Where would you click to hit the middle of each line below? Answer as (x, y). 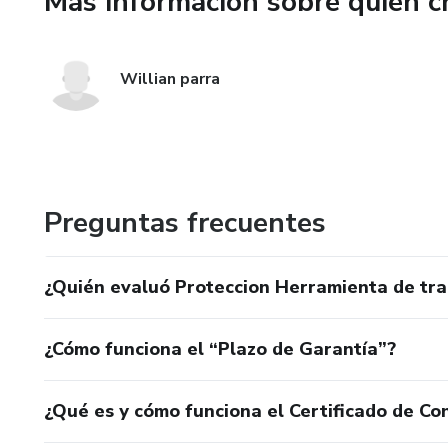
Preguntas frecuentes (185, 223)
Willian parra (170, 79)
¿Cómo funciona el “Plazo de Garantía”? (220, 349)
